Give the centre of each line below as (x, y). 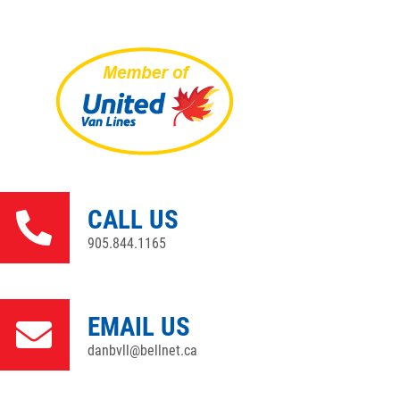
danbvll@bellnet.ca (142, 350)
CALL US (133, 219)
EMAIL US (139, 326)
